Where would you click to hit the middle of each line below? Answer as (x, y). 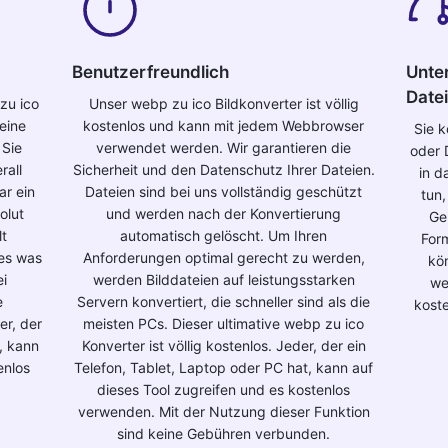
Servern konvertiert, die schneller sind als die (224, 301)
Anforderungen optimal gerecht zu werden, (223, 257)
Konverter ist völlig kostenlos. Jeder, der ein (223, 345)
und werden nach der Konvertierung (224, 213)
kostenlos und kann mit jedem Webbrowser (224, 125)
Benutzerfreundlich (151, 72)
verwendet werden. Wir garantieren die (224, 147)
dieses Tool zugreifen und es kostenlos (224, 389)
